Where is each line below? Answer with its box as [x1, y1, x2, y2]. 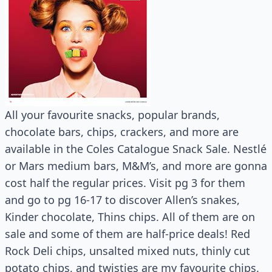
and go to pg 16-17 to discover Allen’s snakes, [5, 192, 240, 207]
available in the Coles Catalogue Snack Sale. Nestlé [5, 141, 267, 156]
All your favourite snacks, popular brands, [5, 107, 220, 122]
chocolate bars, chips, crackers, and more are [5, 124, 239, 139]
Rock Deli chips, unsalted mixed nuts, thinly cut [5, 243, 250, 258]
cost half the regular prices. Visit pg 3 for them [5, 175, 245, 190]
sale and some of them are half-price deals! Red [5, 226, 250, 241]
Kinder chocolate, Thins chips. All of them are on [5, 209, 255, 224]
